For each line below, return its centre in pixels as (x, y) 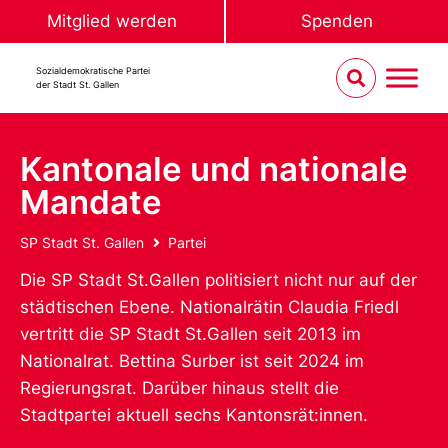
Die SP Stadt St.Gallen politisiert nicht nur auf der (218, 279)
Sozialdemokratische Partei (93, 70)
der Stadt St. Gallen (77, 84)
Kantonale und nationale (214, 169)
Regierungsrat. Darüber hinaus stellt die (179, 387)
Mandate (91, 202)
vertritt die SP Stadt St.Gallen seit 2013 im (190, 333)
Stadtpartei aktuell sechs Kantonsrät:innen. (194, 414)
